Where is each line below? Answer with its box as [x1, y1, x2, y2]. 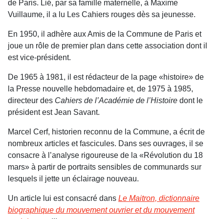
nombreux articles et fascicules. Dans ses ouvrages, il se [8, 139, 203, 148]
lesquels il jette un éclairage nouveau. [8, 175, 139, 183]
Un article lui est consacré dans [8, 194, 118, 202]
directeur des [8, 96, 55, 105]
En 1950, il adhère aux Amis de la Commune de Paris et [8, 30, 201, 38]
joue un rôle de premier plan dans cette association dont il [8, 42, 207, 50]
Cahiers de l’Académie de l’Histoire [55, 96, 177, 105]
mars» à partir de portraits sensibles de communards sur [8, 163, 201, 171]
